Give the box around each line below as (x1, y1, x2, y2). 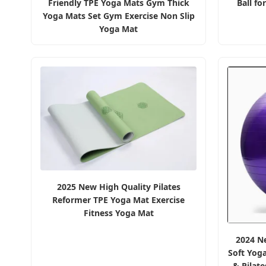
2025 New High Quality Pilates (56, 181, 180, 193)
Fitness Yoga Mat (83, 207, 154, 219)
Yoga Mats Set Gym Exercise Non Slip (42, 10, 195, 21)
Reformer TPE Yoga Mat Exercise (52, 194, 185, 206)
